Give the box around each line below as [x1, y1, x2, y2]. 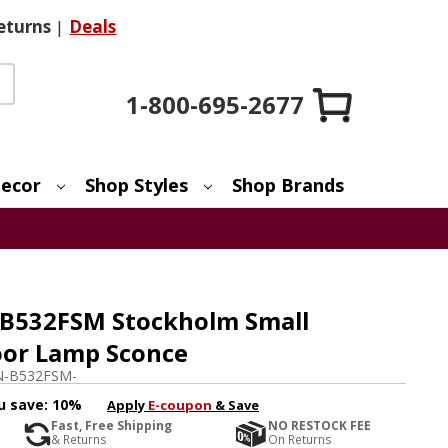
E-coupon [147, 395, 212, 414]
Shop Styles [85, 172, 189, 197]
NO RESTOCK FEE [268, 417, 372, 435]
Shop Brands [232, 172, 345, 197]
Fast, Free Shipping [50, 417, 172, 435]
